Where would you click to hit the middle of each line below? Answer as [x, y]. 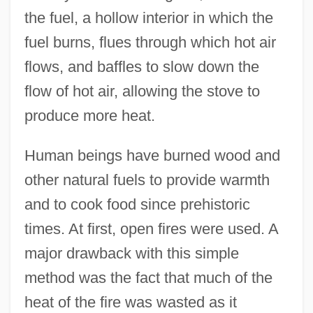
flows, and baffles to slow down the [141, 67]
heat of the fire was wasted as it [130, 303]
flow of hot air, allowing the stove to [142, 92]
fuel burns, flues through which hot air [150, 43]
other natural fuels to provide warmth [147, 180]
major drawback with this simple [131, 254]
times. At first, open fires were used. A [151, 229]
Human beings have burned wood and [152, 156]
